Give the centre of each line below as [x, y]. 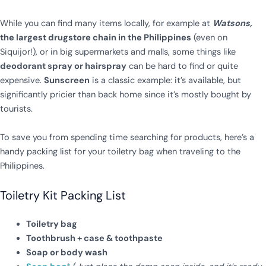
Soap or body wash [66, 252]
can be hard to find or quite [182, 66]
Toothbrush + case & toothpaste [94, 238]
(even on [209, 37]
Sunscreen [67, 80]
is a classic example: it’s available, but [165, 80]
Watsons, [232, 23]
